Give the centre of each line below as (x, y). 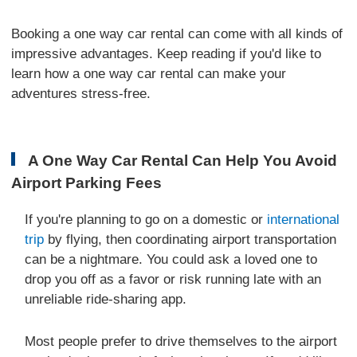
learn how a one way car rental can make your (149, 74)
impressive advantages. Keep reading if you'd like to (167, 54)
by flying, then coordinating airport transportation (190, 239)
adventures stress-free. (81, 94)
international (304, 219)
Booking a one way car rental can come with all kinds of (177, 34)
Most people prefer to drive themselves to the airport (181, 342)
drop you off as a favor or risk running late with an (173, 279)
